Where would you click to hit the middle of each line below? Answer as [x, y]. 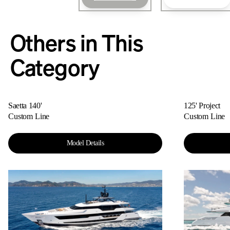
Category [55, 68]
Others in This [77, 43]
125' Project [202, 106]
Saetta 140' [25, 106]
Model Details [85, 143]
